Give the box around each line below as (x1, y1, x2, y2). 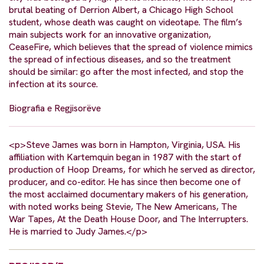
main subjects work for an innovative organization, (9, 28, 211, 41)
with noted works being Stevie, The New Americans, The (9, 200, 237, 213)
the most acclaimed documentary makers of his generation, (9, 188, 248, 201)
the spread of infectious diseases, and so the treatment (9, 53, 231, 66)
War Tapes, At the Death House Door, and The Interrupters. (9, 213, 248, 226)
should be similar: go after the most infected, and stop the (9, 65, 243, 78)
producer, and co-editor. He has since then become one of (9, 176, 241, 189)
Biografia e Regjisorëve (9, 102, 101, 115)
